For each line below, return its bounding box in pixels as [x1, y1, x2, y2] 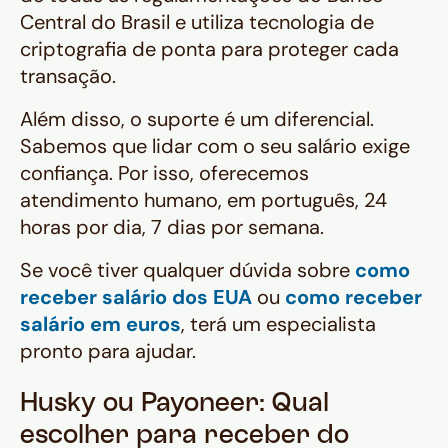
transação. [20, 63, 116, 90]
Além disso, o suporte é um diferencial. [20, 106, 374, 133]
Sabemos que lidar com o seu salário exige [20, 133, 410, 160]
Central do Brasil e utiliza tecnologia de [20, 9, 374, 36]
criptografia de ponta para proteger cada [20, 36, 399, 63]
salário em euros [20, 311, 181, 338]
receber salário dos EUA [20, 284, 252, 311]
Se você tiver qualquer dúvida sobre [20, 257, 355, 284]
